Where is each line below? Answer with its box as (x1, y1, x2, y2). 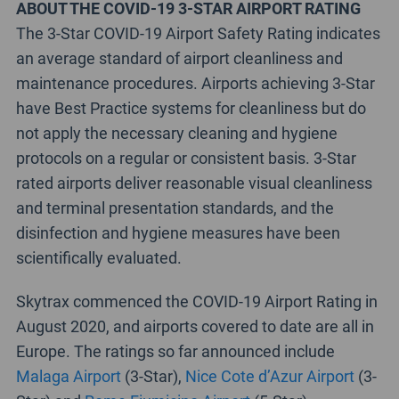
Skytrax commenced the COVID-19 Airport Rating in (15, 289, 378, 312)
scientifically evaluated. (15, 246, 182, 268)
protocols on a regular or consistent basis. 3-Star (15, 146, 356, 168)
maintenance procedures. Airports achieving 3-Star (15, 71, 375, 94)
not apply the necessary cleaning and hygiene (15, 121, 338, 143)
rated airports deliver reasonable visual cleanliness (15, 171, 372, 193)
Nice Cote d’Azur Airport (184, 364, 354, 387)
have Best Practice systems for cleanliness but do (15, 96, 366, 118)
